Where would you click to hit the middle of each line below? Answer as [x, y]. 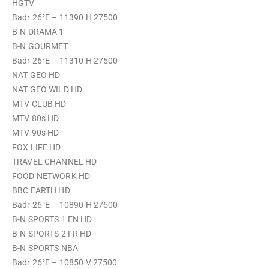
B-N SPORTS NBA [46, 248]
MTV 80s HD [37, 118]
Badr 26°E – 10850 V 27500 [65, 262]
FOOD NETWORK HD [52, 176]
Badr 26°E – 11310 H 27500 [65, 61]
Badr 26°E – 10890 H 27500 [65, 205]
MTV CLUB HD [40, 104]
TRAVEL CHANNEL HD [56, 162]
